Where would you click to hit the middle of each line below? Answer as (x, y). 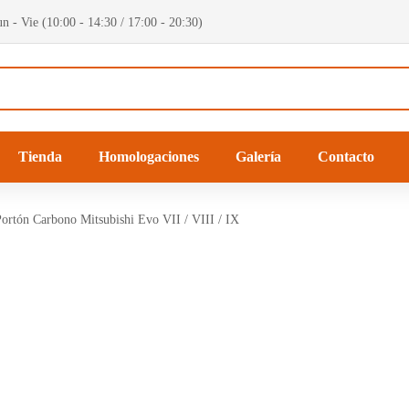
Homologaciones (149, 157)
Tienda (40, 157)
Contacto (346, 157)
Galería (258, 157)
